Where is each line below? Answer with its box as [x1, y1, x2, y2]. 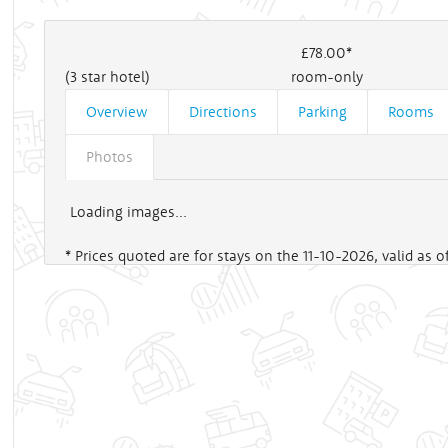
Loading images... [70, 201, 187, 221]
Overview [86, 101, 148, 121]
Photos [86, 146, 133, 166]
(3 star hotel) [65, 66, 150, 86]
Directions [189, 101, 257, 121]
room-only [290, 66, 363, 86]
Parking [298, 101, 347, 121]
